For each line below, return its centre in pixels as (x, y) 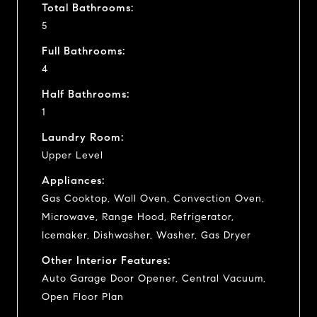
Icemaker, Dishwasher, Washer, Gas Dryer (146, 235)
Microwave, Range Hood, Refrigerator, (138, 217)
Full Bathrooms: (83, 51)
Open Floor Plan (83, 296)
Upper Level (73, 155)
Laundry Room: (83, 137)
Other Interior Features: (106, 260)
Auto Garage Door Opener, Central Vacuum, (154, 278)
